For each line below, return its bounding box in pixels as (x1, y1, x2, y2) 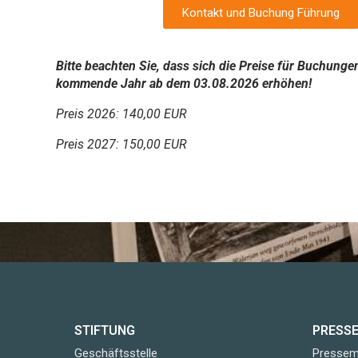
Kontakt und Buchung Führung (182, 5, 340, 20)
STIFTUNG (74, 322, 136, 338)
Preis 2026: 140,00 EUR (56, 105, 187, 121)
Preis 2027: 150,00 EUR (56, 136, 187, 152)
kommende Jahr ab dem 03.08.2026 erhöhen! (56, 75, 312, 91)
